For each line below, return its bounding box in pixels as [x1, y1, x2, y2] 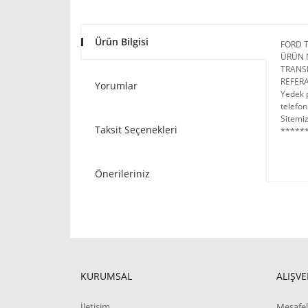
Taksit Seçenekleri [95, 123, 177, 136]
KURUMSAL [80, 269, 132, 283]
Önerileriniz [95, 167, 150, 180]
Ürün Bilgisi [95, 35, 148, 48]
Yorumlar [95, 79, 137, 92]
